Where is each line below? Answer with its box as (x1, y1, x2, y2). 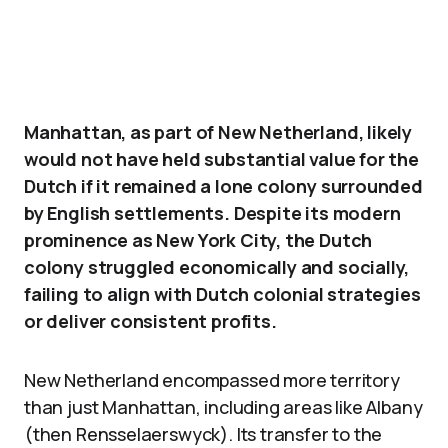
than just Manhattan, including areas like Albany (24, 395, 423, 419)
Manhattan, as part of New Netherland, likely (24, 120, 413, 144)
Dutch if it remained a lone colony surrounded (24, 174, 423, 198)
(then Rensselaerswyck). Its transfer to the (24, 422, 383, 446)
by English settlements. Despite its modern (24, 201, 401, 225)
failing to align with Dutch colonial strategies (24, 282, 421, 306)
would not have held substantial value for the (24, 147, 419, 171)
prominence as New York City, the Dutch (24, 228, 373, 252)
